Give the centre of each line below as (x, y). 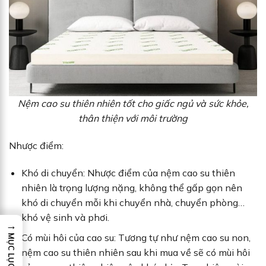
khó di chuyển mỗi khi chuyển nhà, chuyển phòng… (133, 202)
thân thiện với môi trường (133, 118)
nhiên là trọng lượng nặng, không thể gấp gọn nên (132, 187)
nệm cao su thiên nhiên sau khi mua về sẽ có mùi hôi (135, 253)
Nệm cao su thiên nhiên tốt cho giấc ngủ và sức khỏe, (133, 104)
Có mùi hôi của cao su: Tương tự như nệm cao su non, (136, 238)
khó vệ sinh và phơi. (66, 217)
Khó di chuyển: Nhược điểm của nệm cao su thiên (128, 172)
